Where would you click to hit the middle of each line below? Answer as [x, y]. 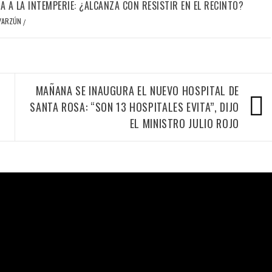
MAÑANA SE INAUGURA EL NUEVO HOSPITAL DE [137, 90]
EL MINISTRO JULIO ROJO [184, 123]
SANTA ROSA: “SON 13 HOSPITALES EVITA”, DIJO [134, 107]
